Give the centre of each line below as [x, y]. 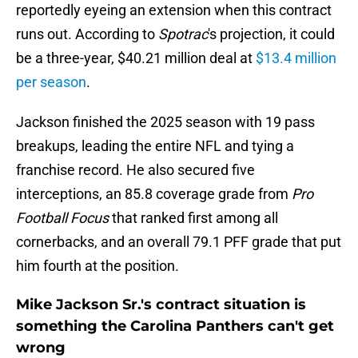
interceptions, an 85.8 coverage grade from [154, 194]
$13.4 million [296, 58]
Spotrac [183, 34]
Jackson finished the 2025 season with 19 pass [165, 122]
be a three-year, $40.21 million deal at [136, 58]
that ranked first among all [193, 218]
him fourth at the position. [99, 266]
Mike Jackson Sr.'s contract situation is [161, 305]
